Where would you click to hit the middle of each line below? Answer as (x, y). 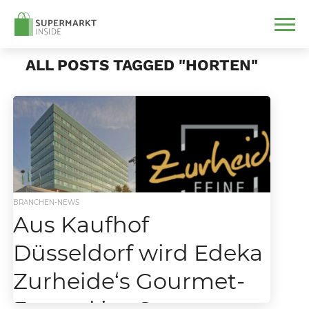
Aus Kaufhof (81, 225)
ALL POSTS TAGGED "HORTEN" (141, 65)
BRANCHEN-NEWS (46, 202)
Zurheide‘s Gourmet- (129, 281)
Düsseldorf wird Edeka (138, 253)
